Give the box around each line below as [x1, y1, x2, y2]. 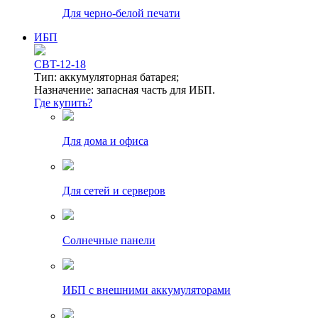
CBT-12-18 [34, 58, 86, 71]
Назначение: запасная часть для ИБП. [34, 84, 215, 97]
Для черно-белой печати [62, 7, 180, 20]
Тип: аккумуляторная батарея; [34, 71, 179, 84]
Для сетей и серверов [62, 185, 165, 197]
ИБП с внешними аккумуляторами [62, 284, 231, 297]
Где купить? [34, 97, 92, 109]
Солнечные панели [62, 234, 155, 247]
